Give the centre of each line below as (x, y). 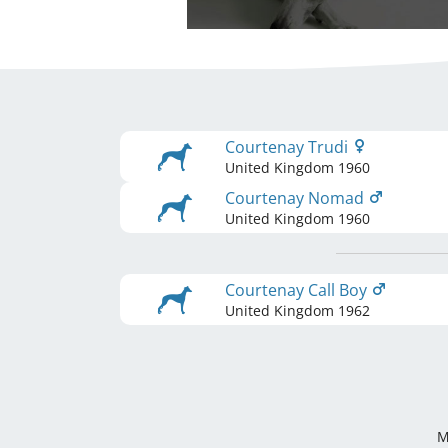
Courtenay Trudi (288, 147)
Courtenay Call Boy (298, 290)
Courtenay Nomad (296, 198)
